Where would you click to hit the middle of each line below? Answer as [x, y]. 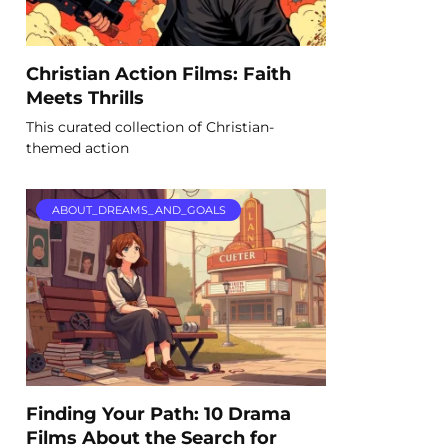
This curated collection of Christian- [150, 126]
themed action [77, 147]
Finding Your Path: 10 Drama [158, 413]
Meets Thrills [85, 97]
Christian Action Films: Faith [158, 73]
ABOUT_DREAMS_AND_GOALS [138, 210]
